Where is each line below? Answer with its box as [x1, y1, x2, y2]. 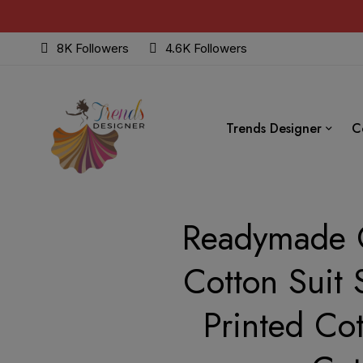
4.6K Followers [165, 41, 247, 56]
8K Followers [57, 41, 129, 56]
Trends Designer [226, 118, 322, 138]
